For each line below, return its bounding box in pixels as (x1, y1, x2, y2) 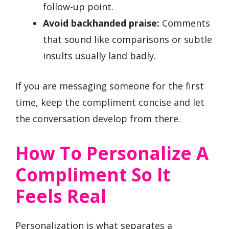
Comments (159, 17, 210, 30)
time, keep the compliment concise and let (15, 96, 204, 109)
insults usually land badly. (43, 50, 156, 62)
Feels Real (15, 184, 106, 209)
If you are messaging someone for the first (15, 80, 204, 93)
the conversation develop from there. (15, 112, 180, 125)
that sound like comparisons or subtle (43, 33, 212, 46)
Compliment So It (15, 163, 170, 187)
